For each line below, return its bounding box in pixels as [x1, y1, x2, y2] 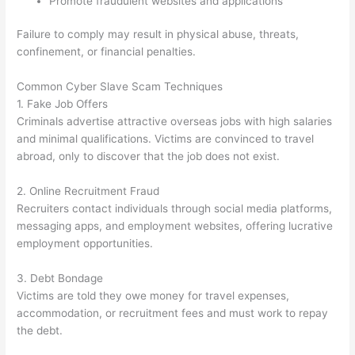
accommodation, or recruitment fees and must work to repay [17, 306, 329, 319]
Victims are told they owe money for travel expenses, [17, 288, 290, 302]
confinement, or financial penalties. [17, 45, 197, 59]
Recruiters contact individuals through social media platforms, [17, 202, 333, 216]
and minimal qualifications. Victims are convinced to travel [17, 132, 315, 146]
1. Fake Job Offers [17, 97, 109, 111]
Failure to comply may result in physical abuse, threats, [17, 28, 300, 41]
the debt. [17, 323, 63, 337]
